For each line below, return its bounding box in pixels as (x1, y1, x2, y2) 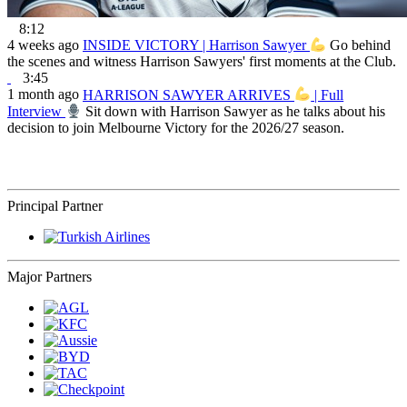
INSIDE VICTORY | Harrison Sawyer (83, 37, 310, 54)
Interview (7, 103, 65, 119)
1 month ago (7, 86, 79, 103)
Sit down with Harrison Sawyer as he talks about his (85, 103, 386, 119)
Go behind (330, 37, 392, 54)
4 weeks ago (7, 37, 79, 54)
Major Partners (7, 268, 92, 284)
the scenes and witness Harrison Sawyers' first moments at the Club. (7, 54, 396, 70)
